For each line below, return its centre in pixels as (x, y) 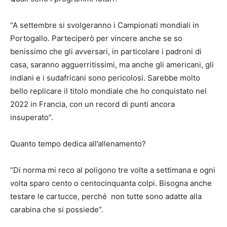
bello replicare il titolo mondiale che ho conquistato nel (108, 91)
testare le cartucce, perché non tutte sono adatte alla (106, 197)
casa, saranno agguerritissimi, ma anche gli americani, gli (112, 65)
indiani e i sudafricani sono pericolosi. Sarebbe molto (105, 78)
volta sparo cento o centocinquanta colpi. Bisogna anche (111, 183)
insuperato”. (32, 118)
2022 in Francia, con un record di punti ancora (92, 104)
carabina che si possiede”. (57, 210)
